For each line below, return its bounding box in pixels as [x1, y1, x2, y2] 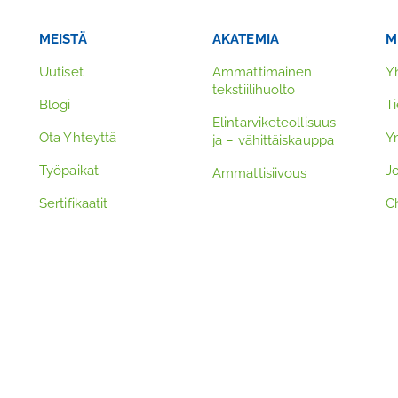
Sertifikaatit [39, 195, 108, 211]
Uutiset [39, 64, 84, 80]
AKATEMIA [212, 31, 279, 47]
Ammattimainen [212, 64, 313, 80]
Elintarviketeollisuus [212, 115, 337, 131]
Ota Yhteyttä [39, 130, 117, 146]
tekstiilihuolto [212, 82, 296, 98]
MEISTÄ [39, 31, 87, 47]
